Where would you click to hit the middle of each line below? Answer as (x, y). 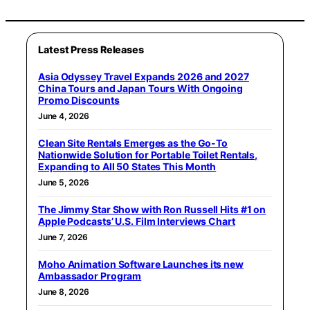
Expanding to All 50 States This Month (127, 167)
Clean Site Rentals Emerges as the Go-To (133, 143)
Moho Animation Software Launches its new (141, 264)
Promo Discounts (79, 100)
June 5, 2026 (64, 183)
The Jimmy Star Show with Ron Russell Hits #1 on (152, 210)
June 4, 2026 (64, 116)
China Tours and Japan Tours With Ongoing (140, 89)
